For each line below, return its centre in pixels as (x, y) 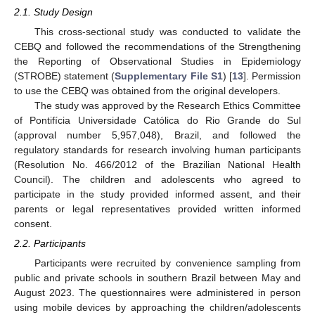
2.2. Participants (50, 244)
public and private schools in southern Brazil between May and (157, 278)
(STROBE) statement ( (65, 76)
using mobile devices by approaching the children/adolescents (157, 308)
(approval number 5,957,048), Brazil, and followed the (157, 135)
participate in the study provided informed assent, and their (157, 194)
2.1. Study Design (53, 12)
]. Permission (272, 76)
